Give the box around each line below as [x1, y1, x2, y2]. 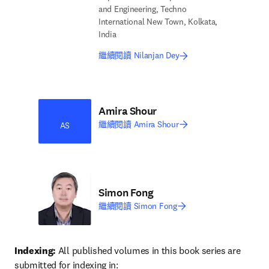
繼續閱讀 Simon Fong [98, 200, 177, 211]
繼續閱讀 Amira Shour [98, 118, 179, 130]
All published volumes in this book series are [56, 244, 241, 256]
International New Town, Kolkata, [98, 16, 218, 27]
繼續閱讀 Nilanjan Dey [98, 50, 180, 61]
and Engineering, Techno [98, 4, 187, 14]
